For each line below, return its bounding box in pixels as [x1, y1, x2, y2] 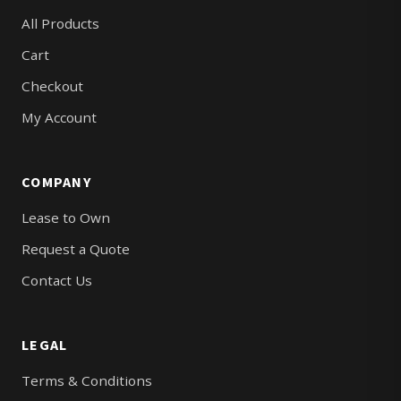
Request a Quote [21, 239, 130, 258]
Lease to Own [21, 208, 110, 226]
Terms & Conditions [21, 371, 152, 389]
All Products [21, 13, 99, 32]
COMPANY [21, 172, 91, 191]
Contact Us [21, 270, 92, 289]
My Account [21, 107, 97, 126]
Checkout [21, 76, 83, 95]
